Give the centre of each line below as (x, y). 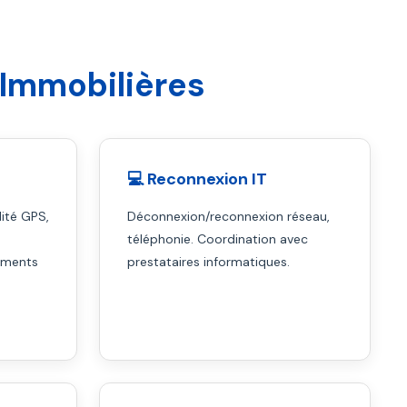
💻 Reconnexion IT (198, 179)
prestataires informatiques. (209, 262)
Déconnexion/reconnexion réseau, (229, 216)
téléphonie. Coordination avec (218, 239)
